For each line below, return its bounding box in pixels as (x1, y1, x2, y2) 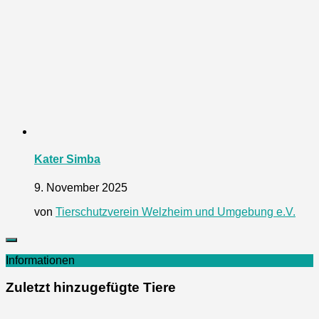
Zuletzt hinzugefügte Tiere (6, 280, 176, 296)
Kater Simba (34, 153, 100, 166)
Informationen (6, 253, 75, 266)
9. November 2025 (34, 181, 127, 194)
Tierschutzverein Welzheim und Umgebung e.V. (56, 205, 296, 218)
